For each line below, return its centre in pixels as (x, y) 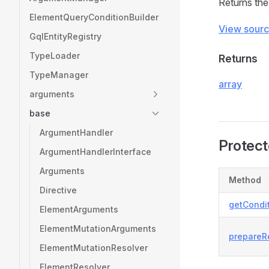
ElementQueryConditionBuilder (94, 17)
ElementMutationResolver (94, 248)
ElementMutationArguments (98, 228)
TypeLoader (55, 56)
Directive (58, 190)
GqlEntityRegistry (65, 36)
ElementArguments (79, 209)
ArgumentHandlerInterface (95, 152)
